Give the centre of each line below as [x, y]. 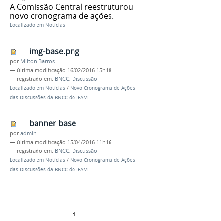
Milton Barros [37, 61]
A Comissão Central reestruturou [72, 7]
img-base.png [54, 51]
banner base [53, 124]
